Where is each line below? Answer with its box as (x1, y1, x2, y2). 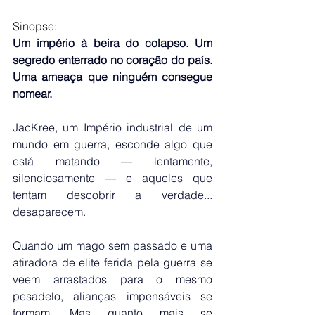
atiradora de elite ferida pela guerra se (13, 255, 212, 269)
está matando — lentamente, (13, 153, 212, 168)
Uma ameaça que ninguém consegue (13, 69, 212, 84)
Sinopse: (13, 18, 57, 33)
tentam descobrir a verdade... (13, 187, 212, 202)
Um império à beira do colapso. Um (13, 35, 212, 50)
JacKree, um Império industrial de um (13, 120, 212, 134)
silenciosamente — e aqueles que (13, 170, 212, 185)
